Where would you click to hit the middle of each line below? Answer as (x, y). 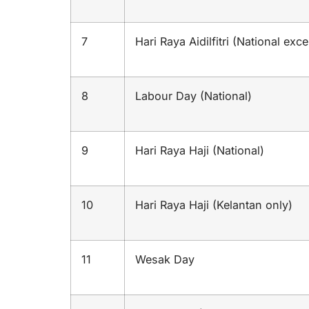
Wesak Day (165, 260)
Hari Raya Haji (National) (200, 151)
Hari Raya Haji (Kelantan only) (214, 205)
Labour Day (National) (193, 96)
